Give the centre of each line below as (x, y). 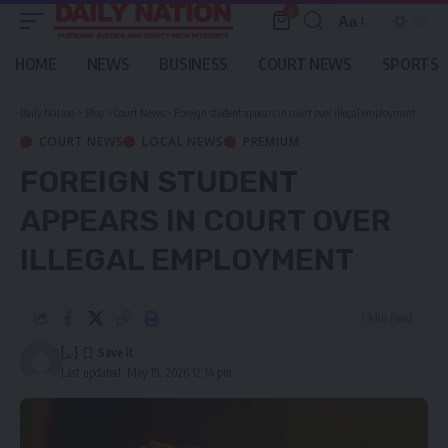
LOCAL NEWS (183, 141)
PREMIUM (271, 141)
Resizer (363, 57)
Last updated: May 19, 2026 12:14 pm (146, 372)
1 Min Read (387, 317)
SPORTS (410, 64)
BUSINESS (193, 64)
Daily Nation (47, 112)
